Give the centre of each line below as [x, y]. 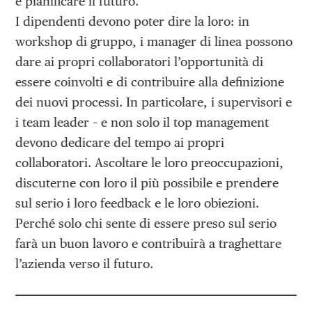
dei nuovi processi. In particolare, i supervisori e [154, 102]
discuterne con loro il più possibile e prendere [147, 182]
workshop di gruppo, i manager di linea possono [154, 41]
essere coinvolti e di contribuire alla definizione [150, 81]
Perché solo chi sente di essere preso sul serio [146, 223]
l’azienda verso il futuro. [85, 263]
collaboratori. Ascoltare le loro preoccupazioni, [150, 162]
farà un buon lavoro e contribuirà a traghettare [149, 243]
